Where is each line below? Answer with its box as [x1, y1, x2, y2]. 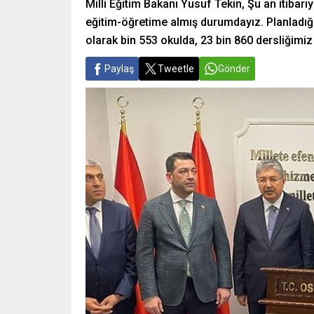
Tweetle [158, 63, 194, 74]
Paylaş [104, 63, 134, 74]
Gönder [218, 63, 250, 74]
